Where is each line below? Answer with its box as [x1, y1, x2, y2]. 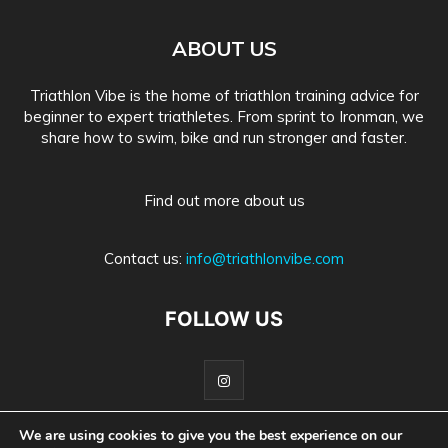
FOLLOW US [165, 307, 283, 332]
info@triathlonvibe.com [186, 249, 344, 269]
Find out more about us [143, 191, 305, 211]
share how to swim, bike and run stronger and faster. [41, 128, 407, 148]
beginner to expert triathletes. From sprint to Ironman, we [24, 107, 424, 127]
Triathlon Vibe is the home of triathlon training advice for [29, 86, 419, 106]
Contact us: [104, 249, 186, 269]
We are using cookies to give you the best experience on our [19, 426, 402, 445]
